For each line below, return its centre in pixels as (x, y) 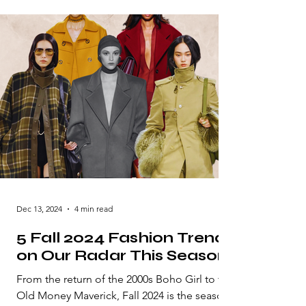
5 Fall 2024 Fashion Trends (125, 237)
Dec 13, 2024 (39, 209)
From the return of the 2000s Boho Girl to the (125, 279)
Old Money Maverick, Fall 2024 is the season (123, 295)
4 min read (94, 209)
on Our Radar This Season (122, 255)
